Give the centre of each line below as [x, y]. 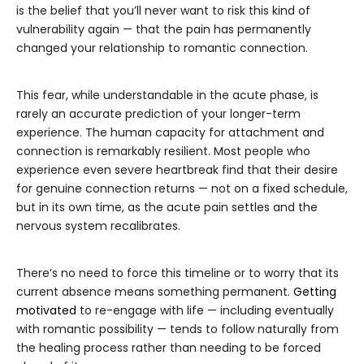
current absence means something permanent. [155, 292]
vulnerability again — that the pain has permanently [164, 30]
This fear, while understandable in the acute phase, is [167, 95]
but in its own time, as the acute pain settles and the [167, 208]
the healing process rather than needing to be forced [169, 348]
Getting [315, 292]
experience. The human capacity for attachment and [170, 133]
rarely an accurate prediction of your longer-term [158, 114]
